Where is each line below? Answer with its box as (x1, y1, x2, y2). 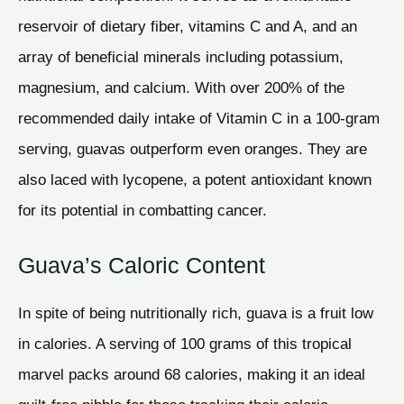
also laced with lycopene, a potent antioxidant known (18, 170, 372, 189)
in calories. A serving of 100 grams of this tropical (18, 335, 352, 353)
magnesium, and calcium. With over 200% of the (18, 78, 344, 97)
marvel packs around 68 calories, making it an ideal (18, 365, 365, 384)
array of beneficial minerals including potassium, (18, 48, 344, 67)
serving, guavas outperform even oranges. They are (18, 140, 367, 159)
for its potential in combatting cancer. (18, 201, 267, 220)
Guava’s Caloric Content (18, 252, 265, 279)
